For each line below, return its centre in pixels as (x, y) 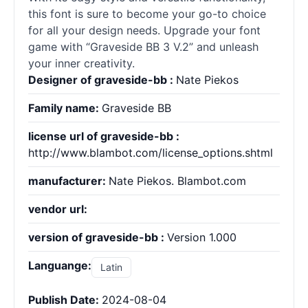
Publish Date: (65, 300)
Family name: (65, 108)
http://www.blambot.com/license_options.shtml (151, 153)
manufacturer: (68, 181)
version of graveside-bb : (98, 237)
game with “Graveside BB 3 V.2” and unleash (143, 47)
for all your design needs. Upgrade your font (144, 30)
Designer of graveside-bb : (102, 80)
